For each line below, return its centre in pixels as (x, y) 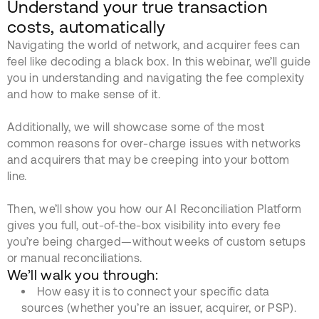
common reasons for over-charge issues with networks (154, 143)
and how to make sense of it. (84, 94)
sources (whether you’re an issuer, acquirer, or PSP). (159, 307)
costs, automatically (87, 26)
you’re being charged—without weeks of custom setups (157, 241)
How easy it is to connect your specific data (153, 291)
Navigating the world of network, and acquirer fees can (154, 45)
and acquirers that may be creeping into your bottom (148, 159)
